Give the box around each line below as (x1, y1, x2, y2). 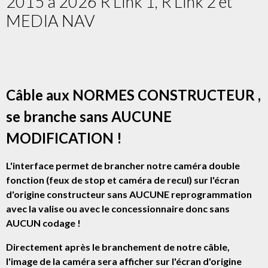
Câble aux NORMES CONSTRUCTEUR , (6, 86, 261, 103)
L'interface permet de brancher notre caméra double (6, 159, 240, 171)
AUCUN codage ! (6, 217, 84, 229)
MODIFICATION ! (6, 129, 122, 147)
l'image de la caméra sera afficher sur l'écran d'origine (6, 255, 242, 267)
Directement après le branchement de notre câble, (6, 240, 230, 252)
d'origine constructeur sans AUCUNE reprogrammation (6, 188, 252, 200)
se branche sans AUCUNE (6, 107, 172, 125)
